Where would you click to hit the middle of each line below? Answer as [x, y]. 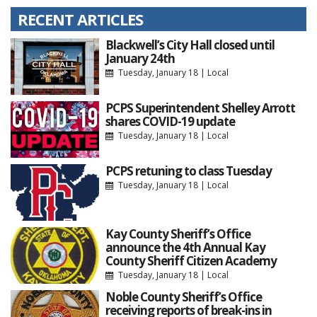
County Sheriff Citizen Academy [191, 260]
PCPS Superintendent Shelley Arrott [200, 108]
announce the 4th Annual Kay [185, 247]
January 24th [140, 58]
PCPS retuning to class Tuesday [188, 171]
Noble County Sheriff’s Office [183, 296]
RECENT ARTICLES [80, 19]
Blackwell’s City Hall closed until [190, 45]
